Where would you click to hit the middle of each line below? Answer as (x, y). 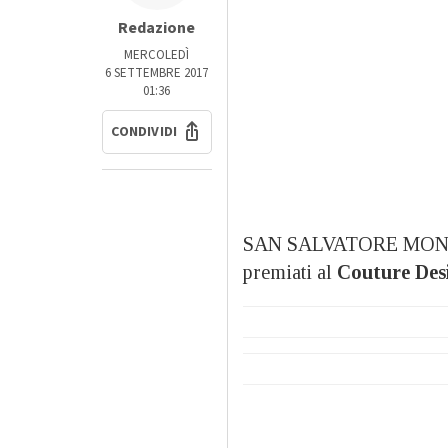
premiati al (289, 272)
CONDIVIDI (144, 132)
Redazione (157, 28)
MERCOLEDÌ (157, 55)
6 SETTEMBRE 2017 (157, 73)
